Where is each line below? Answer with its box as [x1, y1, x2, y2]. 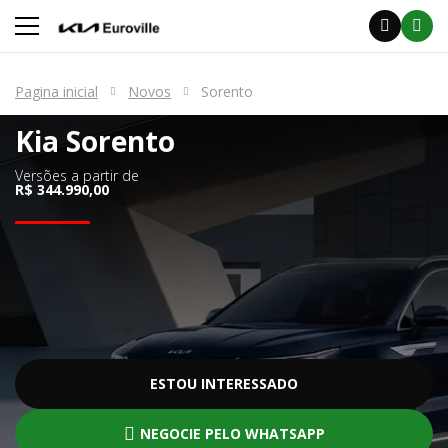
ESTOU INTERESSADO [150, 374, 298, 393]
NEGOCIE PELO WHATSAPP [139, 424, 325, 443]
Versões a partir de [15, 166, 139, 185]
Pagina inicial [15, 82, 98, 101]
